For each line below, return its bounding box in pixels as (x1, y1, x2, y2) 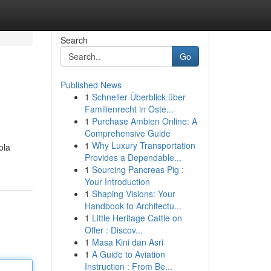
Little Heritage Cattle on (91, 212, 182, 224)
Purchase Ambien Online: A (91, 115, 197, 127)
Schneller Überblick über (91, 91, 186, 103)
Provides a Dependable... (84, 151, 181, 163)
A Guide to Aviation (91, 248, 165, 260)
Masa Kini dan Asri (91, 236, 163, 248)
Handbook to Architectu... (84, 200, 181, 212)
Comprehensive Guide (84, 127, 171, 139)
